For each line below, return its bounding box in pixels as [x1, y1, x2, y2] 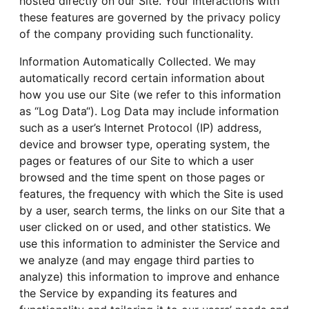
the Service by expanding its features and [19, 286, 237, 300]
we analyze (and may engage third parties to [19, 252, 255, 267]
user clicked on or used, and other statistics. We [19, 219, 270, 234]
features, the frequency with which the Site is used [19, 186, 283, 201]
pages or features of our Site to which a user [19, 153, 254, 168]
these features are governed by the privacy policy [19, 10, 281, 24]
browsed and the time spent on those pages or [19, 170, 265, 184]
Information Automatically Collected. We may [19, 54, 256, 68]
